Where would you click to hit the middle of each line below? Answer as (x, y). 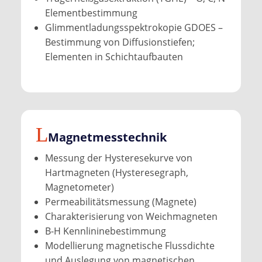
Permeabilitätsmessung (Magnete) (120, 201)
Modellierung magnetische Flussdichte (130, 245)
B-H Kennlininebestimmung (105, 231)
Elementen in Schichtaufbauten (114, 56)
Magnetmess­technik (107, 137)
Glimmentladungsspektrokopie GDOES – (134, 27)
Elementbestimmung (91, 13)
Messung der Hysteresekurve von (118, 158)
